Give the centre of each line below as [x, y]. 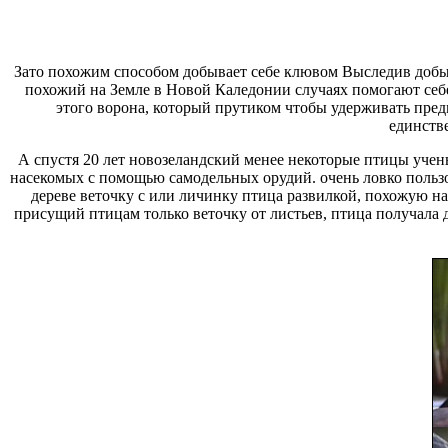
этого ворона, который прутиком [170, 107]
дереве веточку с [90, 195]
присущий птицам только [101, 213]
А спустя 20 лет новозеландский [130, 159]
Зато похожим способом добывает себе [148, 71]
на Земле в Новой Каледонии [190, 89]
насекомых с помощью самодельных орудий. [165, 177]
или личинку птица [216, 195]
